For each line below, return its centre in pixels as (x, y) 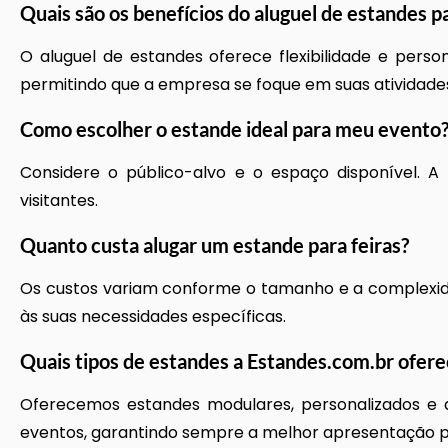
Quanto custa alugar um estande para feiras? (214, 245)
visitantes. (59, 200)
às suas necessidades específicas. (153, 316)
